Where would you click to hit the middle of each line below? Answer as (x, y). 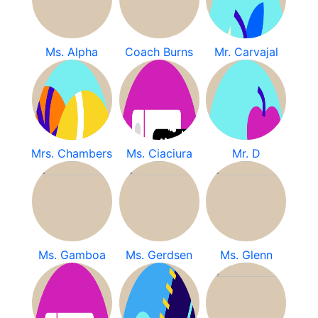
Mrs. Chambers (72, 153)
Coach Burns (159, 52)
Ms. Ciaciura (159, 153)
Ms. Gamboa (72, 255)
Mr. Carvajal (246, 52)
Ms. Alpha (72, 52)
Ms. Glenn (246, 255)
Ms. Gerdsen (159, 255)
